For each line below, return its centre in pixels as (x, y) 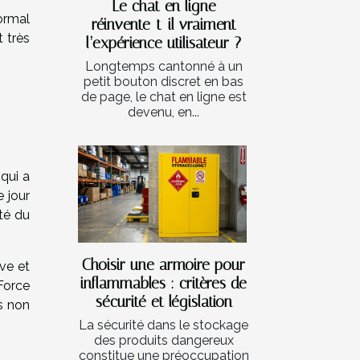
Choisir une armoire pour (164, 264)
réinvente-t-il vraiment (164, 25)
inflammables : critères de (164, 283)
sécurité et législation (164, 301)
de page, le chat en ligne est (164, 97)
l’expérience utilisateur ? (164, 43)
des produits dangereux (164, 340)
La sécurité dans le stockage (164, 325)
